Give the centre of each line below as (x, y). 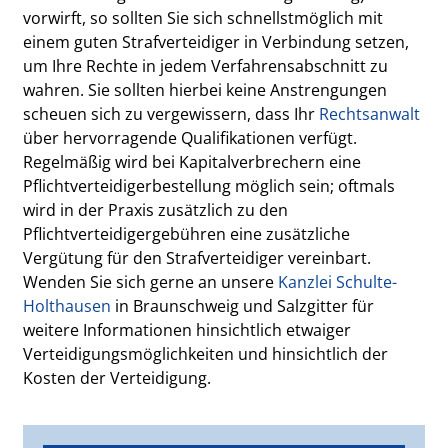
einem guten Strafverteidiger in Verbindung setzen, (216, 42)
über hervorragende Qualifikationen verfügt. (190, 138)
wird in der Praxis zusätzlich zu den (156, 210)
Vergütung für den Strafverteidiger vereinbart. (197, 258)
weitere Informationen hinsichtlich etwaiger (187, 330)
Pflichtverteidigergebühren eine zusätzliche (187, 234)
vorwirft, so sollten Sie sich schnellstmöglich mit (203, 18)
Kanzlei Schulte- (338, 282)
